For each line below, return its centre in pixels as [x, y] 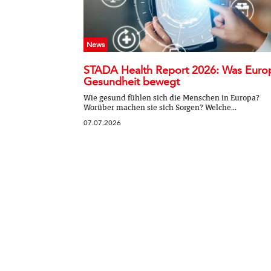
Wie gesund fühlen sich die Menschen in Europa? [171, 97]
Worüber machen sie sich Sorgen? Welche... [160, 107]
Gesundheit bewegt [132, 81]
